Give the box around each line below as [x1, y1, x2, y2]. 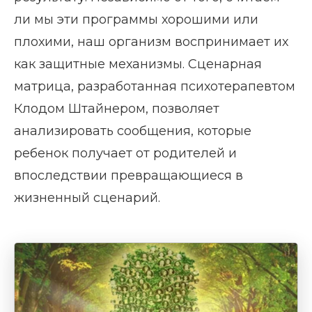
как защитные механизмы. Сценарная [14, 56, 262, 72]
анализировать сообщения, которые [14, 123, 251, 139]
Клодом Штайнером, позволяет [14, 101, 219, 117]
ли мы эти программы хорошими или [14, 12, 258, 28]
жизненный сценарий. [14, 190, 160, 206]
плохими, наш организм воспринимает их [14, 34, 288, 50]
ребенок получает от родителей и [14, 146, 237, 162]
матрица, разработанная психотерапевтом [14, 79, 295, 95]
